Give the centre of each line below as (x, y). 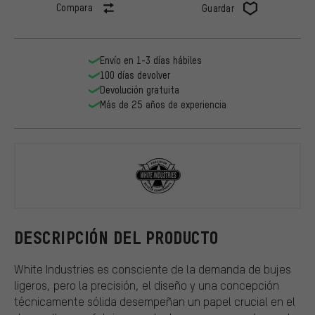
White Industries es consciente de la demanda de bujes (153, 269)
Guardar (218, 8)
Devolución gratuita (140, 90)
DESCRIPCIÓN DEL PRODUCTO (116, 238)
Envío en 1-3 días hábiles (151, 60)
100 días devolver (135, 75)
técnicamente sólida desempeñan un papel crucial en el (155, 301)
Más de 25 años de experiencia (163, 105)
